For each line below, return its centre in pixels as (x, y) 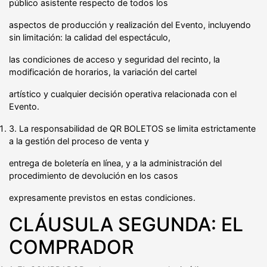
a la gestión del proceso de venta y (79, 141)
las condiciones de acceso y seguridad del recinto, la (114, 59)
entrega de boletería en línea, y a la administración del (115, 163)
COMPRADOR (72, 247)
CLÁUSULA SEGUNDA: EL (126, 224)
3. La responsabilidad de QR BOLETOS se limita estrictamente (132, 128)
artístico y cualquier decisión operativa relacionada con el (123, 94)
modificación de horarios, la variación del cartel (103, 72)
